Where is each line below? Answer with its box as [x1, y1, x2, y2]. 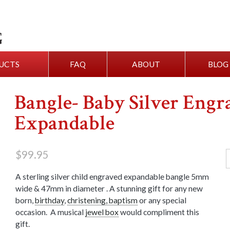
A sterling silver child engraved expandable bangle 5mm [15, 172, 209, 182]
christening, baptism [67, 196, 138, 205]
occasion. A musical [15, 207, 86, 217]
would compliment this [119, 207, 200, 217]
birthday [35, 196, 65, 205]
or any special [138, 196, 187, 205]
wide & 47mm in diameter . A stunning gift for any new [15, 184, 203, 194]
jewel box [85, 207, 119, 217]
